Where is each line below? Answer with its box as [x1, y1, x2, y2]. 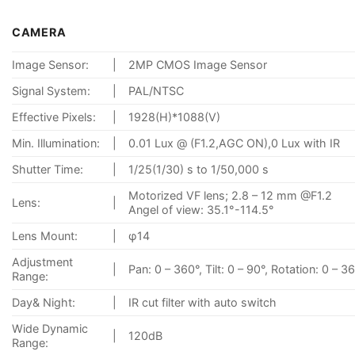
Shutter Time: [12, 162, 83, 176]
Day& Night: [12, 295, 75, 309]
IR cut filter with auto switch [128, 295, 277, 309]
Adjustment [12, 254, 73, 269]
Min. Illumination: [12, 136, 100, 150]
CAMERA [12, 25, 67, 39]
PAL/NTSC [128, 83, 185, 97]
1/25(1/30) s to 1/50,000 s [128, 162, 269, 176]
